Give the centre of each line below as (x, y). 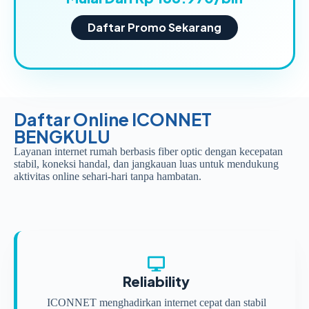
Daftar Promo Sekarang (154, 27)
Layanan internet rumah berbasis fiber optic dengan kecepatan (148, 151)
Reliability (156, 281)
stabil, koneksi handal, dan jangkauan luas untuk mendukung (146, 163)
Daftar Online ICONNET (113, 119)
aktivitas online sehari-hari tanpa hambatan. (108, 176)
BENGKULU (62, 136)
